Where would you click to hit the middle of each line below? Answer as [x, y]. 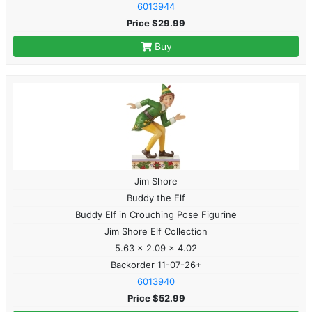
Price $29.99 [156, 23]
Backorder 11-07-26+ [156, 264]
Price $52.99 [156, 298]
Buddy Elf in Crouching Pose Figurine [156, 214]
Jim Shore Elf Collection [156, 231]
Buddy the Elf [156, 197]
